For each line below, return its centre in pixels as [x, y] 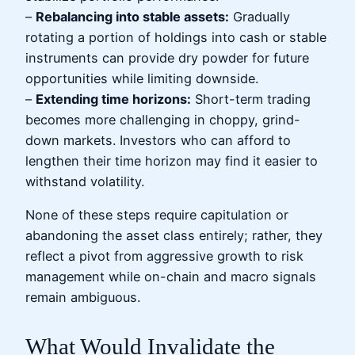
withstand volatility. [85, 181]
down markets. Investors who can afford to [158, 140]
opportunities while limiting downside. [142, 78]
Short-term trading [251, 99]
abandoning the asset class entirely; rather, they [174, 235]
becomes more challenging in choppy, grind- [163, 119]
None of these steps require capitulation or [157, 214]
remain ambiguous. [83, 297]
